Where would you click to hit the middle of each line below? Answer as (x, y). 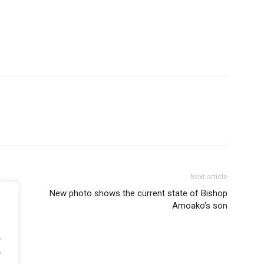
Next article (209, 176)
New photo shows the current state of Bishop (138, 193)
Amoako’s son (200, 205)
